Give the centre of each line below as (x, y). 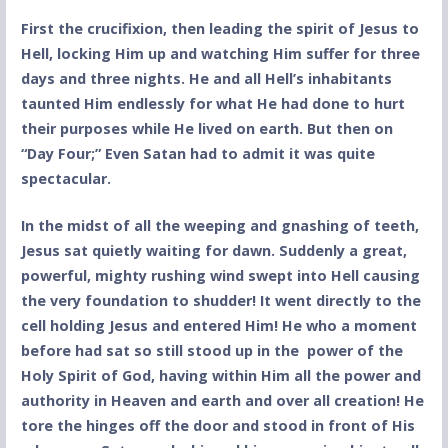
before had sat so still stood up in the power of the (211, 350)
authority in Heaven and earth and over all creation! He (222, 400)
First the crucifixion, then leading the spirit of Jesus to (219, 29)
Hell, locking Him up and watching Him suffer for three (220, 54)
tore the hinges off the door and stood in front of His (217, 425)
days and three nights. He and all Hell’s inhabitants (206, 79)
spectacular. (65, 179)
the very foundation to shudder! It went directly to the (220, 300)
